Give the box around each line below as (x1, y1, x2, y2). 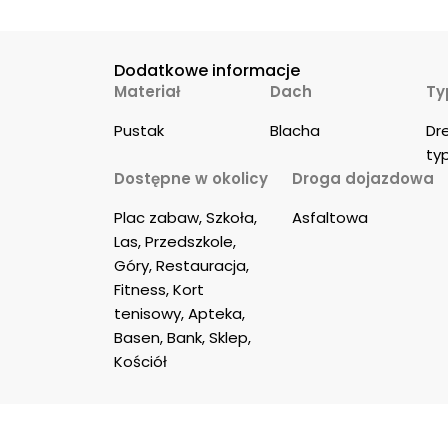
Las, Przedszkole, (114, 231, 240, 253)
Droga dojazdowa (292, 168, 434, 190)
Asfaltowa (292, 207, 368, 229)
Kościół (114, 351, 167, 373)
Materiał (114, 81, 180, 103)
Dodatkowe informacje (114, 59, 300, 83)
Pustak (114, 120, 164, 142)
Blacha (270, 120, 321, 142)
